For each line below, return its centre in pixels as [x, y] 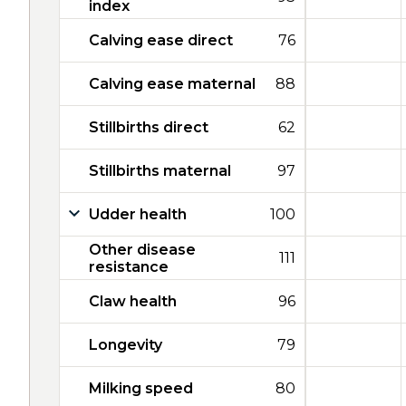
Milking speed [141, 388]
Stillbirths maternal [160, 171]
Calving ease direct [161, 40]
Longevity [126, 345]
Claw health [133, 301]
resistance [129, 266]
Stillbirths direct [149, 127]
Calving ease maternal [172, 84]
